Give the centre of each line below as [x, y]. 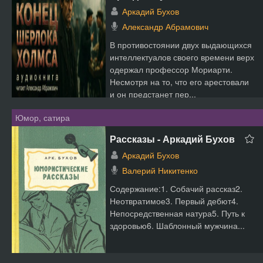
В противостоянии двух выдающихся [181, 45]
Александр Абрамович [165, 26]
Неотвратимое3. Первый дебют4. [174, 201]
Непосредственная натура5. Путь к [177, 213]
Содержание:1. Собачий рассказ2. [176, 188]
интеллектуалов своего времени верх [182, 57]
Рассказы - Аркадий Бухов [172, 139]
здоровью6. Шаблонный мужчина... [177, 225]
